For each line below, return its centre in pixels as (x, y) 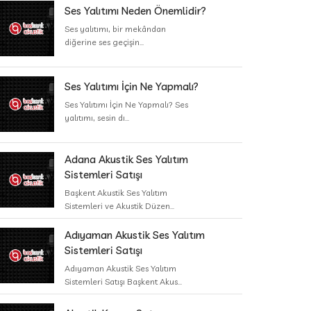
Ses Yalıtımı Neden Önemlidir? (135, 11)
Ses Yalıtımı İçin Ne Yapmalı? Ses (126, 104)
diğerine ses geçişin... (104, 42)
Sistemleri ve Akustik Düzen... (119, 206)
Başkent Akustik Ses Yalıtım (116, 193)
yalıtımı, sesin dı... (97, 118)
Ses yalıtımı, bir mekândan (115, 29)
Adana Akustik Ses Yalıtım (126, 159)
